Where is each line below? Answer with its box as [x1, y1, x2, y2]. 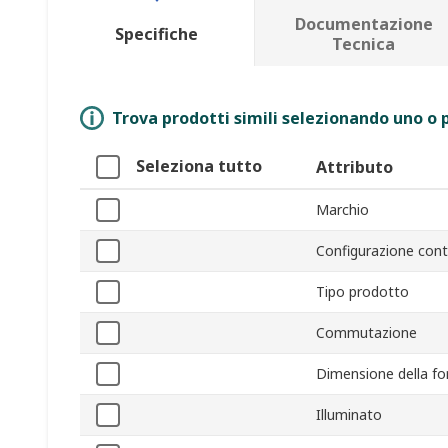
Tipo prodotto [316, 282, 409, 302]
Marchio [316, 200, 369, 220]
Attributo [316, 156, 393, 179]
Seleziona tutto [136, 155, 262, 178]
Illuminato [316, 405, 382, 425]
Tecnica [332, 33, 396, 56]
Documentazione [294, 13, 433, 36]
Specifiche [115, 23, 199, 46]
